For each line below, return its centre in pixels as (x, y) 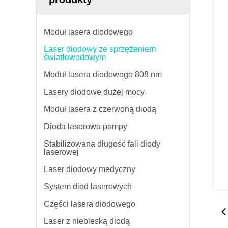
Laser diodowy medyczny (90, 169)
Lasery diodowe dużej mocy (94, 92)
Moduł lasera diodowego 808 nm (103, 75)
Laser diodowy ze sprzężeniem (100, 49)
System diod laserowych (88, 187)
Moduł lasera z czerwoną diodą (100, 109)
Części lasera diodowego (90, 204)
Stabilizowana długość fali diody (102, 144)
